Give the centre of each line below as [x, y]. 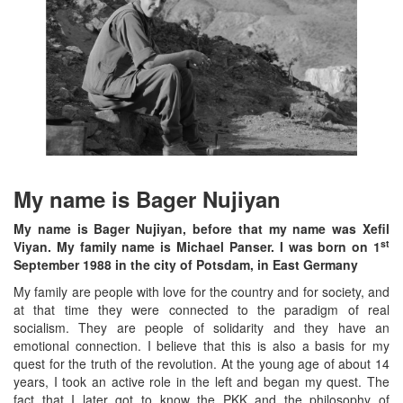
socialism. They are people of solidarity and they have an [201, 328]
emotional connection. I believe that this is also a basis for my [201, 346]
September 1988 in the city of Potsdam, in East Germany [186, 265]
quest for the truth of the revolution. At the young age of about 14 [201, 364]
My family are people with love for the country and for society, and [201, 292]
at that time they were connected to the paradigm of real [201, 310]
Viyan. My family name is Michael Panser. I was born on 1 [197, 247]
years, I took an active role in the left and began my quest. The [201, 382]
